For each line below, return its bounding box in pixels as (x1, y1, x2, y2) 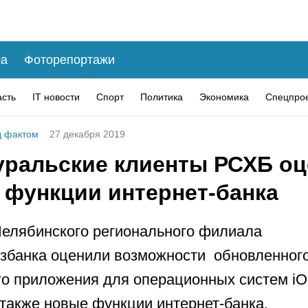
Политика (140, 91, 183, 102)
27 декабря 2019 (49, 129, 125, 140)
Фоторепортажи (24, 52, 115, 67)
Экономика (199, 91, 249, 102)
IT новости (32, 91, 80, 102)
